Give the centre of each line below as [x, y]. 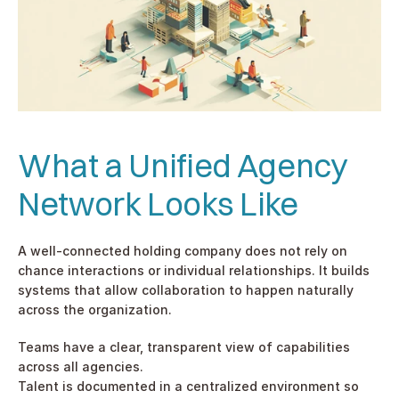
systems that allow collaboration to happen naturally [186, 289]
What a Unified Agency [183, 165]
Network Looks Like [158, 204]
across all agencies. [81, 366]
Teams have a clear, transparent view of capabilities [184, 346]
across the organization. [95, 309]
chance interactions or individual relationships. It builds [194, 270]
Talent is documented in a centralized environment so [188, 386]
